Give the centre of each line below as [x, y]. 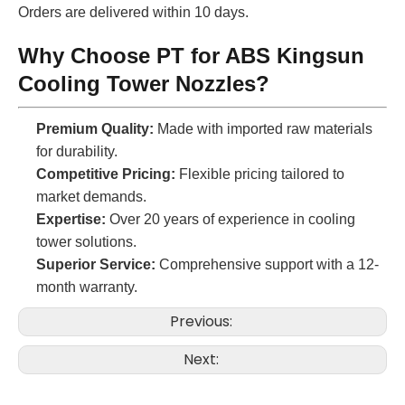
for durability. [77, 151]
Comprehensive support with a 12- [267, 264]
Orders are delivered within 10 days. [133, 12]
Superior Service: [96, 264]
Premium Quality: [95, 128]
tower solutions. [86, 241]
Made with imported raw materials [263, 128]
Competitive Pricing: [106, 174]
